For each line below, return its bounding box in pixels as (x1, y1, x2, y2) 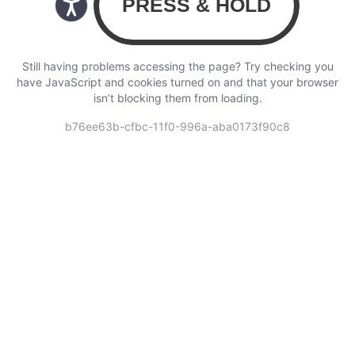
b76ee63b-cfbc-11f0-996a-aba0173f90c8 (65, 119, 290, 133)
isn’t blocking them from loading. (93, 90, 262, 105)
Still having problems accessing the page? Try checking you (21, 59, 334, 73)
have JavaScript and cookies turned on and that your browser (17, 74, 338, 89)
